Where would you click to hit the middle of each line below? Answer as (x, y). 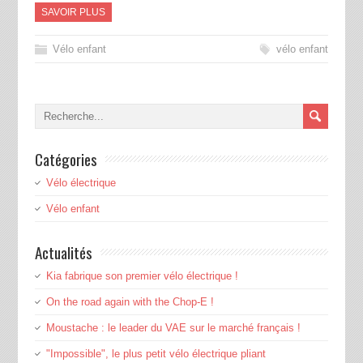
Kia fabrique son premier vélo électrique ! (142, 276)
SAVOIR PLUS (73, 13)
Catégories (66, 159)
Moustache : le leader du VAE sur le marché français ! (173, 328)
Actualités (63, 252)
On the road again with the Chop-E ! (130, 302)
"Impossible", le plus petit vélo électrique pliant (156, 354)
